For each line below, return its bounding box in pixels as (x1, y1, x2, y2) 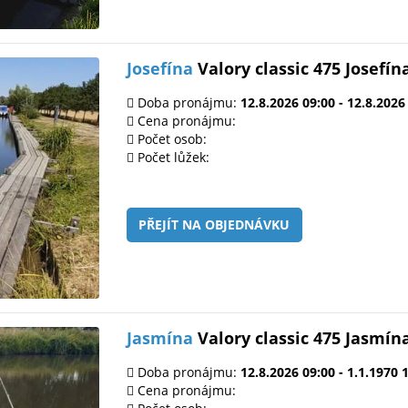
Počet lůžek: (134, 148, 209, 167)
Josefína (127, 57, 193, 80)
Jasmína (127, 326, 193, 349)
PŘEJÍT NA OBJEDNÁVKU (138, 216, 291, 234)
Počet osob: (134, 130, 207, 148)
